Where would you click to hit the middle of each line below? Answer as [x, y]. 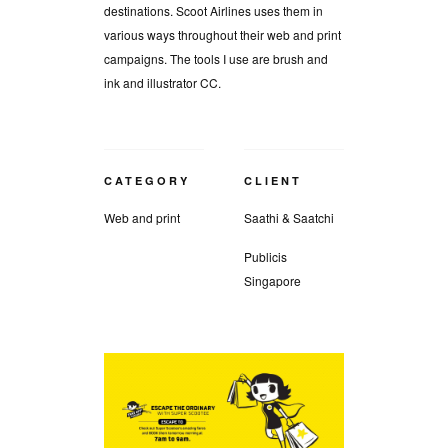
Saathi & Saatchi [289, 218]
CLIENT [273, 181]
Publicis [265, 257]
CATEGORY [147, 181]
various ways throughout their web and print [222, 34]
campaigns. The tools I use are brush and [216, 58]
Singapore [272, 281]
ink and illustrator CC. [162, 82]
